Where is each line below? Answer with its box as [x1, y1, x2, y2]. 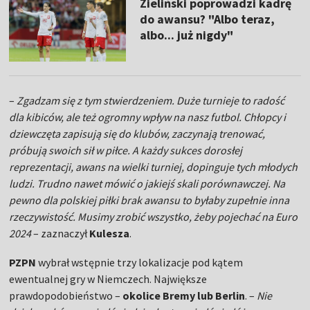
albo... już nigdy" [139, 27, 233, 43]
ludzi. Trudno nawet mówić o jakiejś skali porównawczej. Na [9, 176, 286, 190]
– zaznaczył [31, 226, 90, 240]
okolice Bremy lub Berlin [122, 288, 246, 302]
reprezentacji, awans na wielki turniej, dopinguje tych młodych [9, 159, 298, 174]
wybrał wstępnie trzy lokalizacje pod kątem [36, 255, 244, 269]
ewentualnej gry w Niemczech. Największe [9, 271, 208, 286]
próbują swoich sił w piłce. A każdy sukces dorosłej [9, 143, 243, 157]
